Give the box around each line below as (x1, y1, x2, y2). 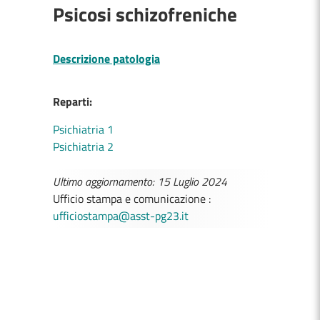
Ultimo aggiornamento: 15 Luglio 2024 (53, 173, 227, 190)
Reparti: (53, 93, 92, 110)
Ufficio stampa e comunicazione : (53, 190, 211, 207)
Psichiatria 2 (53, 138, 114, 155)
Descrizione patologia (53, 50, 160, 67)
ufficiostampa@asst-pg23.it (53, 207, 189, 224)
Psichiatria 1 (53, 121, 114, 138)
